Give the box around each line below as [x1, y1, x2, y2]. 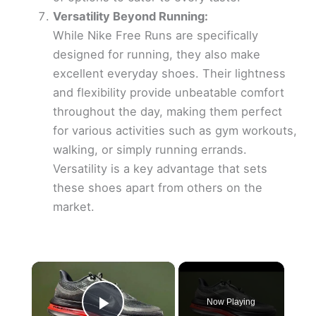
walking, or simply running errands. [52, 142, 247, 157]
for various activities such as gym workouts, [52, 123, 297, 138]
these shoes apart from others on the [52, 180, 262, 195]
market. [52, 199, 95, 214]
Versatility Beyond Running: [52, 8, 208, 23]
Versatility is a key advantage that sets [52, 161, 267, 176]
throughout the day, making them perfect [52, 104, 282, 119]
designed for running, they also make [52, 47, 260, 61]
